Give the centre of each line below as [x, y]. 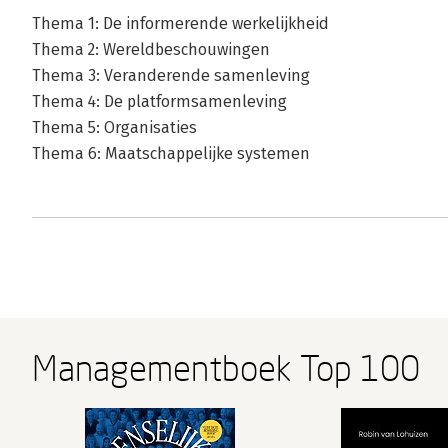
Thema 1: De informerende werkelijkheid [180, 24]
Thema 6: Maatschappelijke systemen [171, 154]
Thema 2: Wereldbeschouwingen [151, 50]
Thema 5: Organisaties [114, 128]
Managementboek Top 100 [226, 368]
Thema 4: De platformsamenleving [159, 102]
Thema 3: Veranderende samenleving [171, 76]
